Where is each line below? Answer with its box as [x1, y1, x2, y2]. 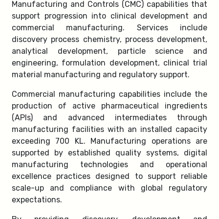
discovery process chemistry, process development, [12, 34, 207, 44]
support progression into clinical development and [12, 11, 207, 21]
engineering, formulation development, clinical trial [12, 58, 207, 67]
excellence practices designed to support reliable [12, 171, 207, 181]
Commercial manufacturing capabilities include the [12, 89, 207, 99]
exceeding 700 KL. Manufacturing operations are [12, 136, 207, 146]
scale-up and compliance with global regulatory [12, 183, 207, 193]
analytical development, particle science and [12, 46, 207, 56]
